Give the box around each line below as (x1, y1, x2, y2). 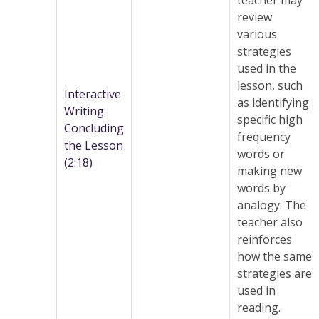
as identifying (237, 95, 309, 111)
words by (237, 180, 286, 197)
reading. (237, 300, 281, 316)
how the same (237, 249, 312, 265)
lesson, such (237, 78, 303, 94)
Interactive (64, 86, 121, 103)
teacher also (237, 214, 303, 231)
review (237, 9, 272, 26)
